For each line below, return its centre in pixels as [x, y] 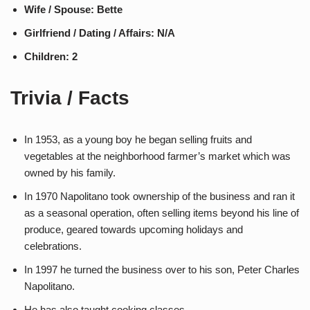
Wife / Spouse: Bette [73, 9]
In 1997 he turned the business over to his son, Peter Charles [162, 270]
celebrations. [53, 246]
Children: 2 [51, 56]
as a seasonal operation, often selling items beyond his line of [162, 213]
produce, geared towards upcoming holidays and [134, 229]
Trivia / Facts [70, 98]
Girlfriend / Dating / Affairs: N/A [100, 33]
